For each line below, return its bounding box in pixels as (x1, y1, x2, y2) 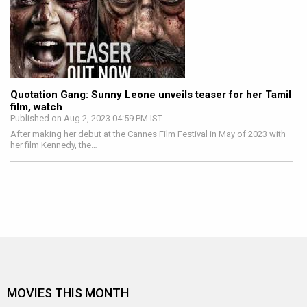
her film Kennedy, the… (10, 140, 97, 150)
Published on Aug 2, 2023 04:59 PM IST (10, 113, 162, 123)
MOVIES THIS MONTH (7, 286, 129, 300)
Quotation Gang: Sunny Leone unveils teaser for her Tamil (10, 88, 291, 101)
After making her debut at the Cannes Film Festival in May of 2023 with (10, 129, 286, 139)
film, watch (10, 101, 62, 113)
